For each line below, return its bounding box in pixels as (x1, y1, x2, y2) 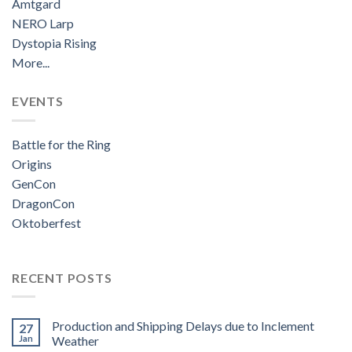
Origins (12, 156, 52, 171)
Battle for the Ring (12, 136, 111, 152)
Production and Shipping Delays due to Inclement (52, 318, 314, 334)
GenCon (12, 175, 56, 191)
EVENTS (12, 93, 64, 109)
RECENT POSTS (12, 269, 112, 285)
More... (12, 55, 49, 71)
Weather (52, 333, 99, 349)
